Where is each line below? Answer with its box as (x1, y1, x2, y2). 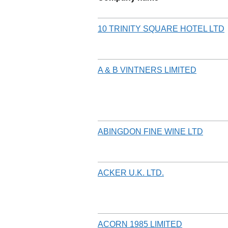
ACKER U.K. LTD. (98, 168, 164, 177)
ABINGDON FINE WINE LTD (98, 127, 203, 136)
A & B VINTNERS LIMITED (98, 65, 196, 74)
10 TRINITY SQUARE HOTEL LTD (98, 24, 224, 33)
